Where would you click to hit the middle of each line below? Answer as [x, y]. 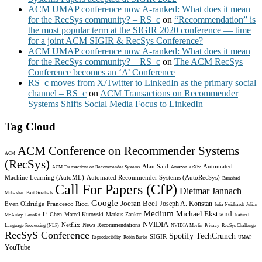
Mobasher [14, 192]
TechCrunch [216, 235]
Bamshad [231, 178]
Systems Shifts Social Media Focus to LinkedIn [116, 104]
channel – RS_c [57, 94]
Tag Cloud [30, 127]
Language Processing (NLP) [32, 225]
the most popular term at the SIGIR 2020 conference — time [139, 30]
